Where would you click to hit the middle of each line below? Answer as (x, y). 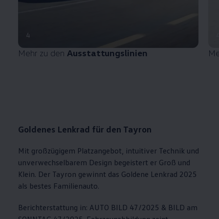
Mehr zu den (43, 53)
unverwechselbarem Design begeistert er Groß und (104, 162)
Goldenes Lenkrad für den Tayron (85, 129)
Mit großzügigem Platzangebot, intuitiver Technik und (109, 150)
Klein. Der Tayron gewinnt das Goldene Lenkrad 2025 (108, 174)
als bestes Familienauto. (59, 186)
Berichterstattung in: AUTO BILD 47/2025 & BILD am (108, 207)
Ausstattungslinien (107, 53)
